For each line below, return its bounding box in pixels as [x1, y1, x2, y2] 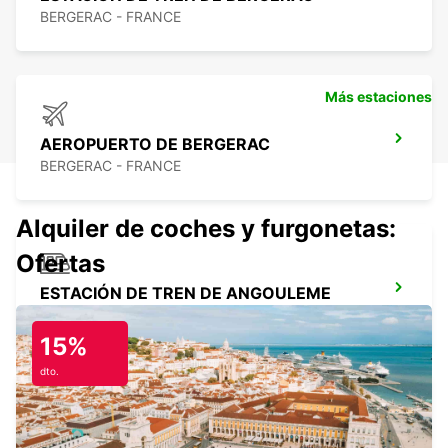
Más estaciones [325, 88, 432, 106]
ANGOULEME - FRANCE [40, 306, 196, 324]
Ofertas [16, 249, 105, 279]
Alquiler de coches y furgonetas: [16, 214, 396, 244]
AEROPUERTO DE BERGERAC [40, 134, 270, 155]
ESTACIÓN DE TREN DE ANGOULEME [40, 283, 331, 304]
